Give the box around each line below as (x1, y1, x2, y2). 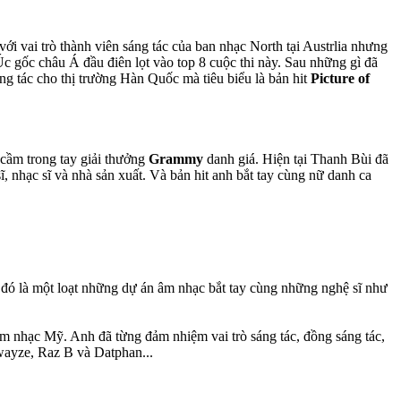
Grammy (149, 150, 207, 166)
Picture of (311, 70, 370, 86)
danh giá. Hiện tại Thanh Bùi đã (207, 150, 388, 166)
